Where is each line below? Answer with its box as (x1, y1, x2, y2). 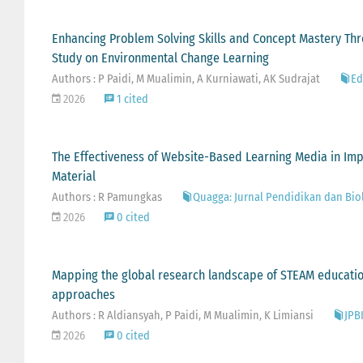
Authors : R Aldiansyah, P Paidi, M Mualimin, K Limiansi (51, 308, 314, 322)
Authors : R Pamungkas (51, 190, 162, 204)
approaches (51, 286, 115, 302)
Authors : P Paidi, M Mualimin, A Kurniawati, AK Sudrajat (51, 71, 320, 86)
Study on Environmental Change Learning (51, 49, 269, 66)
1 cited (113, 92, 148, 106)
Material (51, 168, 96, 184)
